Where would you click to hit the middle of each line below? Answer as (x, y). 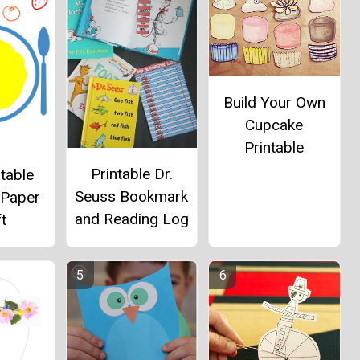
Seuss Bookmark (132, 197)
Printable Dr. (131, 174)
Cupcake (274, 125)
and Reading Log (131, 219)
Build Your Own (274, 102)
